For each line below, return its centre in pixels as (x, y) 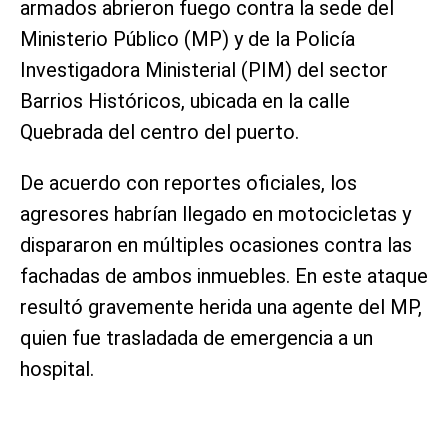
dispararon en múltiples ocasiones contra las (216, 244)
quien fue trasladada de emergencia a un (196, 337)
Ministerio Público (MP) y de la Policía (187, 38)
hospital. (57, 368)
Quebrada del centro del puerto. (159, 131)
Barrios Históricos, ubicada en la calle (185, 100)
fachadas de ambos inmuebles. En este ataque (224, 275)
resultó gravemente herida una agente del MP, (221, 306)
